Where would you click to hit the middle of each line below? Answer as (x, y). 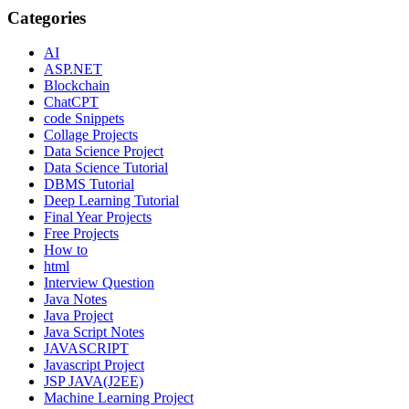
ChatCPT (71, 102)
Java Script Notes (94, 332)
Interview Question (99, 283)
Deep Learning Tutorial (111, 201)
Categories (47, 17)
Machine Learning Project (119, 398)
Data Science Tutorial (106, 168)
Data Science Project (104, 152)
